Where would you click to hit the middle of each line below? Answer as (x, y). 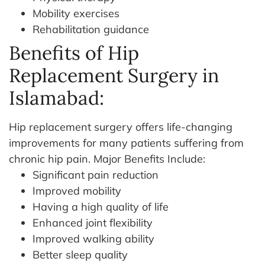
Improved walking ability (93, 238)
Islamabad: (56, 98)
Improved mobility (77, 190)
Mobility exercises (76, 13)
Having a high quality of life (101, 206)
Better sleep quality (80, 254)
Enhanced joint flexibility (93, 222)
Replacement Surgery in (114, 75)
